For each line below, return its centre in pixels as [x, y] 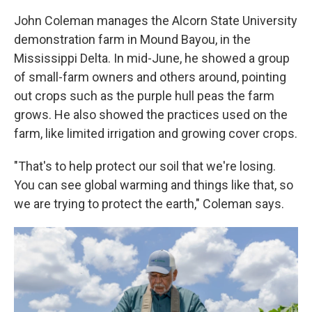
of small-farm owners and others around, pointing [150, 77]
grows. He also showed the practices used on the [151, 115]
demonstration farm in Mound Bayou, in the [132, 39]
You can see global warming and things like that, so [154, 185]
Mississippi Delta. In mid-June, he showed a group [152, 58]
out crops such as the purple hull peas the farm [144, 96]
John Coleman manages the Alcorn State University [156, 21]
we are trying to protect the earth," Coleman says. [149, 204]
